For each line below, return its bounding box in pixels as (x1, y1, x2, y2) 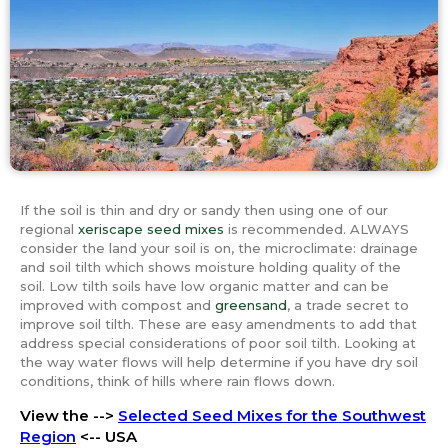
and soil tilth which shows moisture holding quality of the (20, 259, 401, 275)
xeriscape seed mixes (78, 221, 224, 237)
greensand (215, 297, 287, 313)
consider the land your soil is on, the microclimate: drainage (20, 240, 418, 256)
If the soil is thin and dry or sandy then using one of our (20, 202, 388, 218)
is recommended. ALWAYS (224, 221, 409, 237)
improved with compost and (20, 297, 215, 313)
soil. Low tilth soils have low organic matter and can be (20, 278, 389, 294)
